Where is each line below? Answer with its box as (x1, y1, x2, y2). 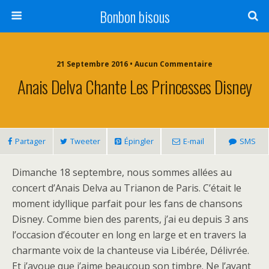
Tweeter (70, 136, 100, 147)
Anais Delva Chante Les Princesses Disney (17, 74, 252, 99)
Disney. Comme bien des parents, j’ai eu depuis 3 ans (12, 213, 249, 226)
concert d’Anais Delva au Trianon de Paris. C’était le (12, 181, 241, 195)
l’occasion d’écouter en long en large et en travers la (12, 228, 246, 241)
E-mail (183, 136, 204, 147)
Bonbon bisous (99, 5, 170, 27)
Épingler (124, 136, 154, 147)
